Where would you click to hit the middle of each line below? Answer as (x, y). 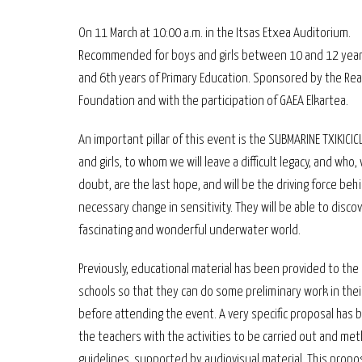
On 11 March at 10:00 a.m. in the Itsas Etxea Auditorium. (215, 34)
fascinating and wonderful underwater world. (189, 231)
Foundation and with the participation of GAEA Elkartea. (213, 101)
